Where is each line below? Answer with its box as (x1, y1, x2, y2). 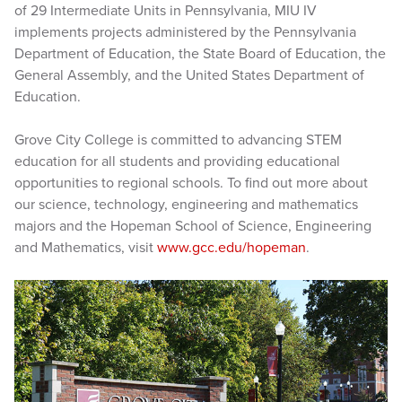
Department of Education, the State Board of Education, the (14, 45, 386, 63)
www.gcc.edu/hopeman (157, 239, 306, 257)
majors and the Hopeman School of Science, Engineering (14, 217, 371, 235)
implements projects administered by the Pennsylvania (14, 23, 356, 41)
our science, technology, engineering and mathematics (14, 196, 358, 214)
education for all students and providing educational (14, 153, 340, 170)
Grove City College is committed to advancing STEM (14, 131, 342, 149)
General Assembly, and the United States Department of (14, 66, 364, 84)
